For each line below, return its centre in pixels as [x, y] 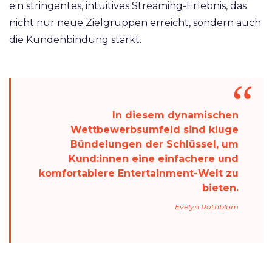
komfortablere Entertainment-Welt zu [139, 174]
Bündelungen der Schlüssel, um [155, 144]
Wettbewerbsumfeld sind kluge [155, 130]
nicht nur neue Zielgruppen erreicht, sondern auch [135, 23]
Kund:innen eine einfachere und [154, 159]
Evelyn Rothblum [207, 207]
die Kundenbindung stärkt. [75, 40]
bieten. [220, 188]
